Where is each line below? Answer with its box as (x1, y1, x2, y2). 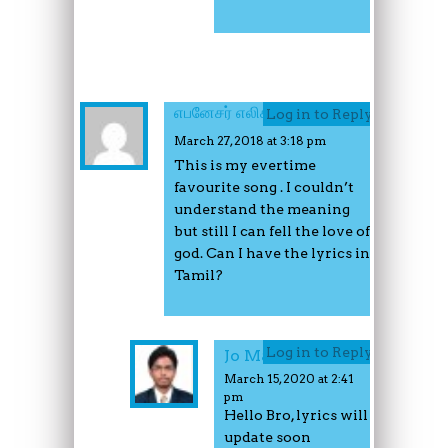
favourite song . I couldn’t (174, 178, 354, 195)
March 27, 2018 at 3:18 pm (174, 132, 326, 148)
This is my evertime (174, 156, 316, 173)
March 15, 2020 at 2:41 (224, 370, 354, 386)
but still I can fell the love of (174, 222, 370, 239)
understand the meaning (174, 200, 350, 217)
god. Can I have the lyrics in (174, 244, 370, 261)
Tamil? (174, 266, 223, 283)
